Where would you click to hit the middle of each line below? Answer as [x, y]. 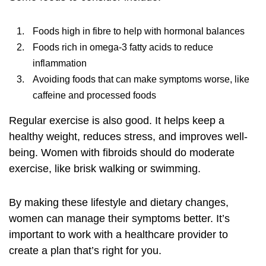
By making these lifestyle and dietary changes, [119, 202]
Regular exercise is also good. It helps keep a [117, 121]
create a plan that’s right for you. [85, 251]
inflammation [60, 63]
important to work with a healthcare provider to [118, 235]
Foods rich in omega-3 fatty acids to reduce [123, 47]
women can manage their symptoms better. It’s [119, 218]
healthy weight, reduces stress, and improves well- [128, 137]
